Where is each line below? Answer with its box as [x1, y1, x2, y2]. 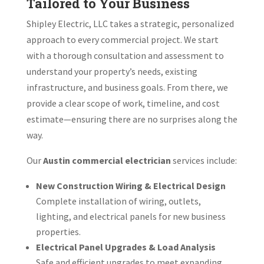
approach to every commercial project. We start [26, 33, 219, 45]
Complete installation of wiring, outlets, [35, 194, 201, 207]
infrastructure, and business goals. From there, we [26, 81, 228, 93]
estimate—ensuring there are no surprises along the [26, 113, 237, 125]
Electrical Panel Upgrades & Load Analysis [35, 240, 216, 253]
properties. [35, 225, 81, 237]
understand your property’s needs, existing [26, 65, 197, 77]
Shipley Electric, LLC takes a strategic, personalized [26, 17, 234, 29]
